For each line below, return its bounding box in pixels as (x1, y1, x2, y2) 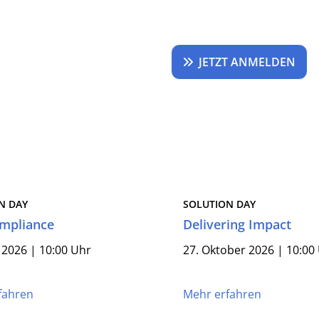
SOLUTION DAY (183, 197, 256, 211)
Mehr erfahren (183, 286, 261, 302)
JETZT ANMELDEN (199, 54, 296, 70)
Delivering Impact (183, 216, 291, 233)
